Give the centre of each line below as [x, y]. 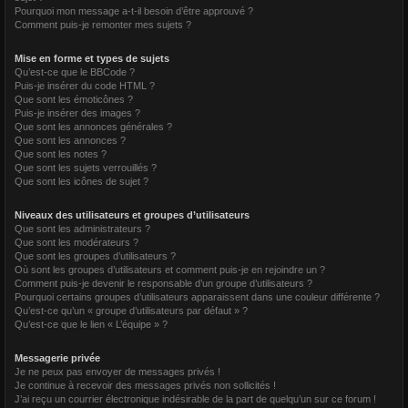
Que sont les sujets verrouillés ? [86, 168]
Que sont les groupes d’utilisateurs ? [95, 256]
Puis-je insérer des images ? [77, 113]
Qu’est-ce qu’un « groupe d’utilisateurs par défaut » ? [131, 311]
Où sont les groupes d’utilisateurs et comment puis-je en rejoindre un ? [170, 270]
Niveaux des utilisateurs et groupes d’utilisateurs [132, 215]
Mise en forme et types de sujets [92, 58]
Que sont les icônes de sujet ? [82, 181]
